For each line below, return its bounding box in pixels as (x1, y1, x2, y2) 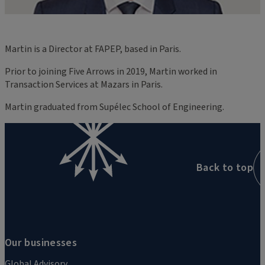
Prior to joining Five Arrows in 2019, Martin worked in (5, 64, 217, 78)
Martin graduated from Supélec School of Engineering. (5, 100, 224, 114)
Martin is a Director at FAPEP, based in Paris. (5, 42, 181, 56)
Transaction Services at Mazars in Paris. (5, 77, 163, 91)
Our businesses (5, 235, 77, 250)
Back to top (196, 160, 253, 175)
